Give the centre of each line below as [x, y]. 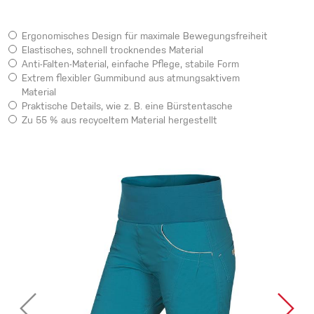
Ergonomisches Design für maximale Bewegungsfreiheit [145, 37]
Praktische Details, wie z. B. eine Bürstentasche [127, 108]
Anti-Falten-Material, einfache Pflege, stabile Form [130, 66]
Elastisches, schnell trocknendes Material [112, 52]
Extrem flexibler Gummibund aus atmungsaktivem [131, 80]
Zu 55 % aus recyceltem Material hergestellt [120, 122]
